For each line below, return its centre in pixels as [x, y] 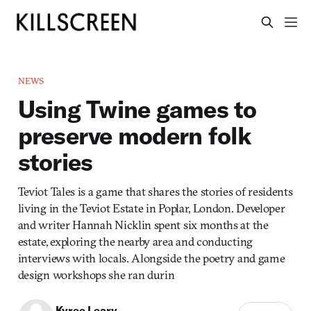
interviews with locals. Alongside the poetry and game [151, 258]
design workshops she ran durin [96, 274]
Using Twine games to [137, 109]
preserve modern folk [135, 135]
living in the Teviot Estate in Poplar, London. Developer [151, 208]
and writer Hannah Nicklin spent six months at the [143, 224]
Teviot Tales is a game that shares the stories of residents [155, 191]
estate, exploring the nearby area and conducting [135, 241]
